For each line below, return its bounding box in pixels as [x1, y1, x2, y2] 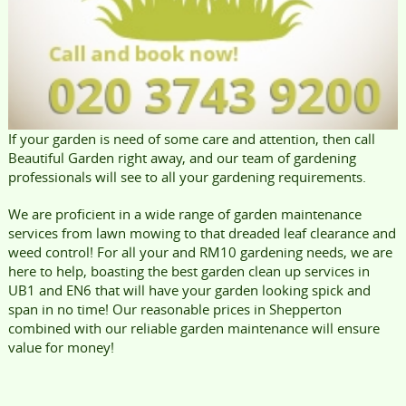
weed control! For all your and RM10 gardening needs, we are [7, 243, 392, 262]
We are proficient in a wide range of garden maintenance [7, 205, 362, 224]
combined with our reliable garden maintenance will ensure [7, 319, 380, 338]
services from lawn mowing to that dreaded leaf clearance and [7, 224, 396, 243]
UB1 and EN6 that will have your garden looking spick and [7, 281, 371, 300]
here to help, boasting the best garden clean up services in [7, 262, 370, 281]
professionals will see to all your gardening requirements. [7, 168, 366, 187]
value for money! [7, 338, 114, 357]
